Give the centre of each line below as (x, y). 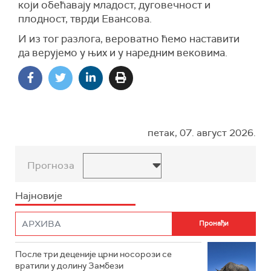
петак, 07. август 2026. (202, 132)
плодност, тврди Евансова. (85, 18)
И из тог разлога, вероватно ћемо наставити (129, 38)
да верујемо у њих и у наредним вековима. (123, 52)
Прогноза (51, 165)
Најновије (39, 195)
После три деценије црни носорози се (93, 254)
